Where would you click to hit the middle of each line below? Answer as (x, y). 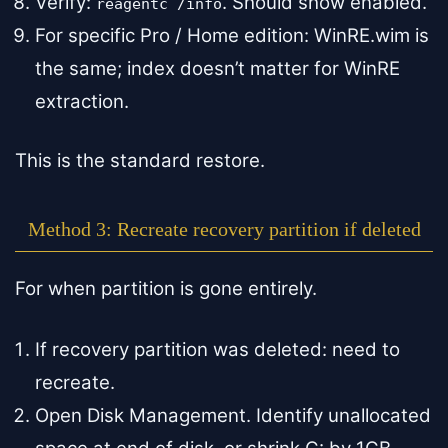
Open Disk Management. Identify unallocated (233, 415)
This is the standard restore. (140, 160)
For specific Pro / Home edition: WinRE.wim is (232, 36)
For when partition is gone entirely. (166, 288)
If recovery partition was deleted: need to (217, 349)
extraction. (82, 102)
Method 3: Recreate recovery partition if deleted (224, 228)
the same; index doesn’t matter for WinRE (217, 69)
